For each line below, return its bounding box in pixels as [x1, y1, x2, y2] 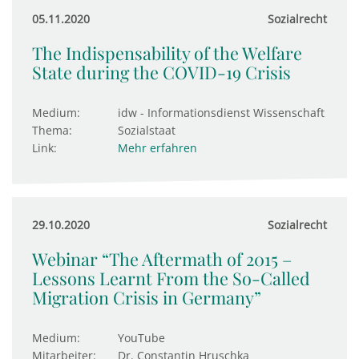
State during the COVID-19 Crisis [32, 61, 291, 83]
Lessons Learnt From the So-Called [32, 267, 310, 289]
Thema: [32, 123, 72, 138]
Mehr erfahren [118, 140, 197, 155]
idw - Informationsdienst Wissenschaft [118, 105, 325, 120]
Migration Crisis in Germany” [32, 286, 261, 309]
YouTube [118, 330, 165, 345]
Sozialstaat [118, 123, 175, 138]
